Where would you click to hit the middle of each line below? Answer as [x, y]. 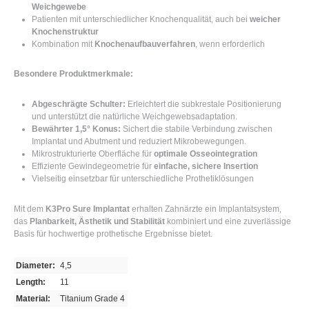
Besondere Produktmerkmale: [73, 74]
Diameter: [36, 266]
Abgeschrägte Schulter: [78, 104]
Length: [31, 282]
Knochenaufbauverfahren [144, 44]
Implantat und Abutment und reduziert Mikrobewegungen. [139, 142]
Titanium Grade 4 [93, 299]
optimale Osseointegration [205, 154]
